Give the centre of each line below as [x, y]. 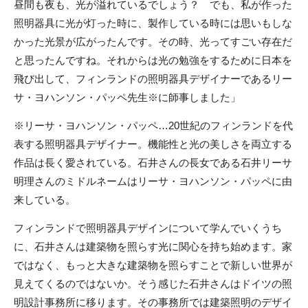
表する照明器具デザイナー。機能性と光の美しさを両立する [153, 144]
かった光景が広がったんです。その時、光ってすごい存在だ [153, 41]
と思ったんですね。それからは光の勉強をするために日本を [153, 60]
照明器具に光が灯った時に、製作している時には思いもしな [153, 23]
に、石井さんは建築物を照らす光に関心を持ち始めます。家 [153, 246]
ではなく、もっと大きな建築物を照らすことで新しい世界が [153, 265]
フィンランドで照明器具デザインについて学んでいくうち [148, 228]
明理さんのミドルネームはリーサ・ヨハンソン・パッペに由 [153, 181]
